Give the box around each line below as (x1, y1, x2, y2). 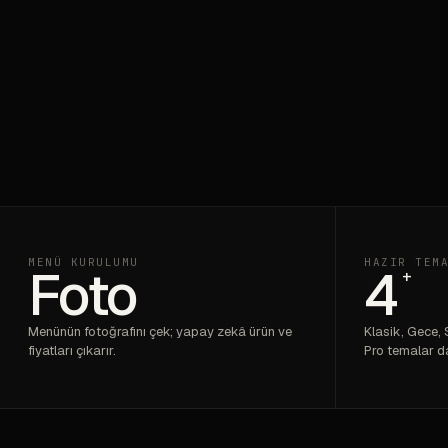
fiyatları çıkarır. (28, 342, 116, 359)
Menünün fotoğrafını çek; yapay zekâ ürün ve (28, 323, 292, 340)
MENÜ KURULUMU (28, 255, 140, 269)
